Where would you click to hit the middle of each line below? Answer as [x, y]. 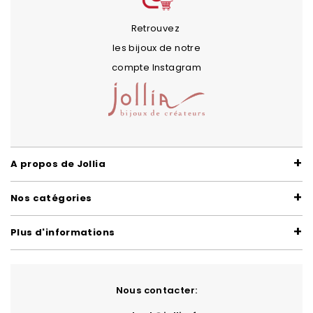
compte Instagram [156, 67]
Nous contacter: [156, 290]
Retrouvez [156, 28]
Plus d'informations [63, 232]
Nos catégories [51, 198]
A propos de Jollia [58, 164]
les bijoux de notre [156, 48]
